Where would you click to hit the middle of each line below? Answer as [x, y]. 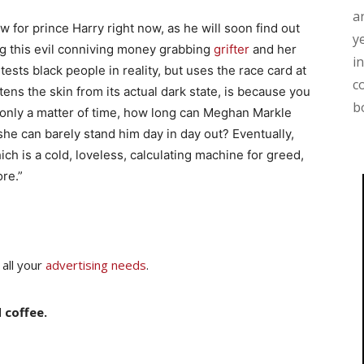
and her [273, 49]
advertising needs [96, 264]
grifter [232, 49]
